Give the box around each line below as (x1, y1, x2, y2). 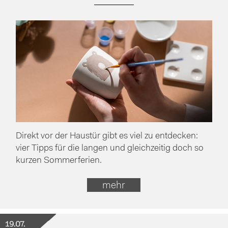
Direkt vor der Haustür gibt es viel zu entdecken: (16, 131, 198, 140)
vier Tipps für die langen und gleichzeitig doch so (16, 144, 204, 153)
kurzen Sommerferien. (16, 156, 102, 165)
